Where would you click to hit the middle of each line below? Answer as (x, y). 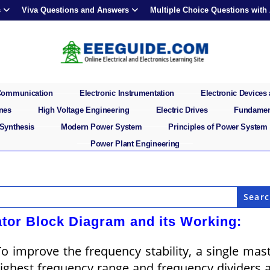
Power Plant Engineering (135, 143)
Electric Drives (182, 110)
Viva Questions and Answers (75, 10)
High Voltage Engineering (83, 110)
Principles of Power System (218, 127)
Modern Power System (102, 127)
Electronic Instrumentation (127, 93)
